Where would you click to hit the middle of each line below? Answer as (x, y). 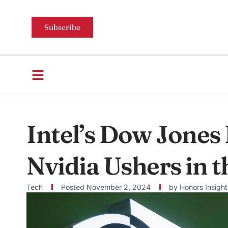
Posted (73, 187)
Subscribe (62, 27)
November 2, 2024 (119, 187)
